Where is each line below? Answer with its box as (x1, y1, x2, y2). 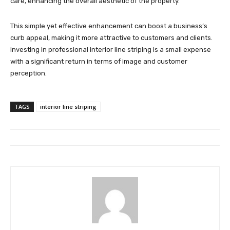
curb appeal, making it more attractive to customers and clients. (10, 34, 213, 42)
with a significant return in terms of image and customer (10, 57, 187, 66)
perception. (10, 69, 47, 78)
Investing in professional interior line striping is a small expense (10, 46, 211, 54)
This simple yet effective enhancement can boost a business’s (10, 22, 207, 30)
